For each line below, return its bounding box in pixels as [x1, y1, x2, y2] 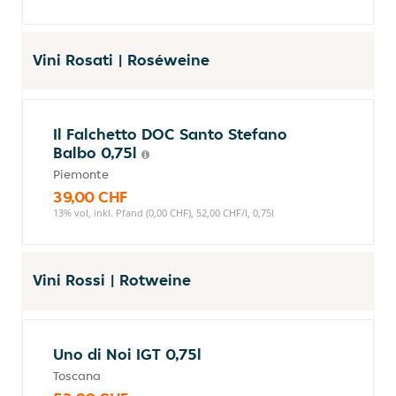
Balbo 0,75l [53, 142, 141, 163]
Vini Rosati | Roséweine [33, 49, 209, 70]
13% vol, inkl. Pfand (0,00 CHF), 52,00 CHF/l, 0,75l [53, 206, 274, 219]
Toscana [53, 368, 101, 384]
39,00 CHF [53, 187, 127, 207]
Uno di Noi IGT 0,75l [53, 344, 202, 364]
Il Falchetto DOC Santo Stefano [53, 124, 287, 144]
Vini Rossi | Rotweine [33, 270, 191, 290]
